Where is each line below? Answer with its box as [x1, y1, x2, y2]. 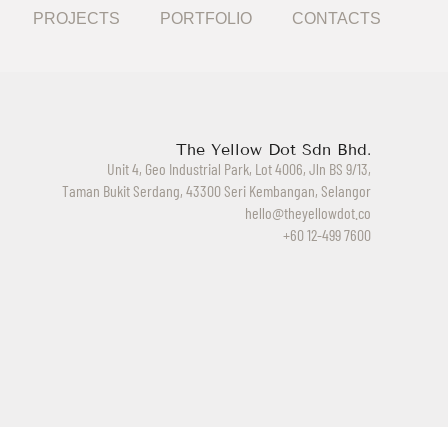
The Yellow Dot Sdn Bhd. [175, 140, 371, 159]
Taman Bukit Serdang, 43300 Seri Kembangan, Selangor [61, 181, 371, 200]
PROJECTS [32, 6, 120, 33]
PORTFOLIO [159, 6, 252, 33]
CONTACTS [291, 6, 381, 33]
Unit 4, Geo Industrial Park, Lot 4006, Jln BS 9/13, [106, 159, 371, 178]
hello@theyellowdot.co [244, 203, 371, 222]
